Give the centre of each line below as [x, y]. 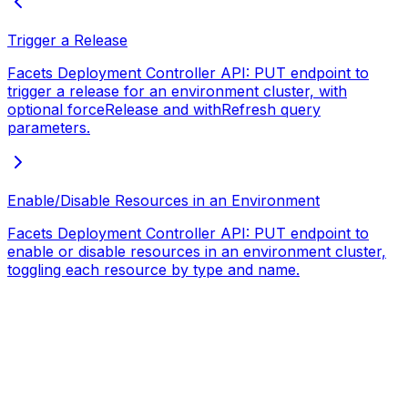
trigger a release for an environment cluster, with [177, 91]
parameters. [49, 127]
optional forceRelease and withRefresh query [164, 109]
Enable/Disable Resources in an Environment [163, 200]
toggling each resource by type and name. [153, 269]
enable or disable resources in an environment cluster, [197, 251]
